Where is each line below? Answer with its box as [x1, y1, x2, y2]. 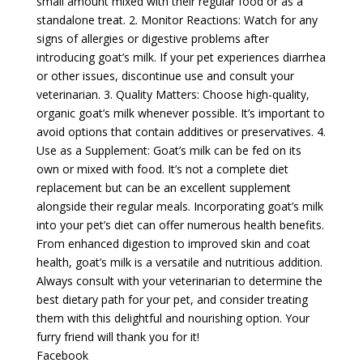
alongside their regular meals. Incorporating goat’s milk [36, 198, 323, 214]
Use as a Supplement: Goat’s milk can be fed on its [36, 142, 301, 158]
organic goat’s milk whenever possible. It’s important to [36, 105, 325, 121]
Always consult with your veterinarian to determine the [36, 272, 322, 288]
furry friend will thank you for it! [36, 328, 199, 344]
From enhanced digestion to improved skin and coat [36, 235, 310, 251]
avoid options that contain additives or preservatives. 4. [36, 123, 326, 139]
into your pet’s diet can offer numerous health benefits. [36, 216, 324, 233]
